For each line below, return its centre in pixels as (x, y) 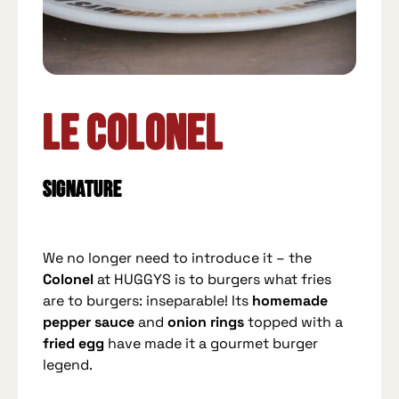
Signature (83, 190)
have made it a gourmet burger (212, 344)
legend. (68, 365)
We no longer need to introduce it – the (178, 258)
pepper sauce (89, 322)
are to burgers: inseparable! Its (148, 301)
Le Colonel (134, 135)
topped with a (294, 322)
